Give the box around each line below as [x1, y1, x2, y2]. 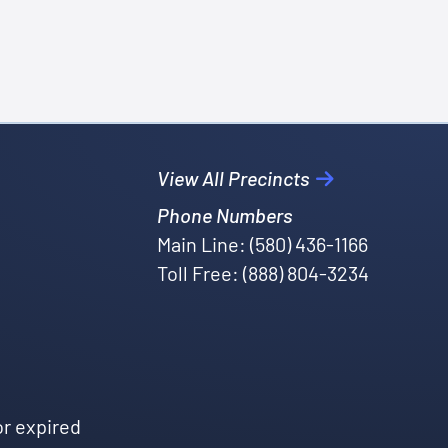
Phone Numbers [156, 202, 292, 227]
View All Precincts [156, 165, 313, 190]
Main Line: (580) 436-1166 [156, 231, 368, 256]
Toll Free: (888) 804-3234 [156, 260, 369, 285]
